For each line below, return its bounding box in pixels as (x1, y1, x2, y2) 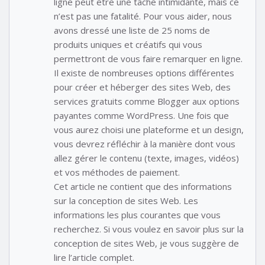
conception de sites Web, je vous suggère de (54, 237, 239, 250)
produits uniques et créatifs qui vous (54, 38, 202, 51)
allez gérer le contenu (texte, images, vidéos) (54, 152, 239, 164)
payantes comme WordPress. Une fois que (54, 109, 229, 122)
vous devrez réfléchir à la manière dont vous (54, 138, 235, 150)
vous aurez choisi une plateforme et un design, (54, 124, 244, 136)
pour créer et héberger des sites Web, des (54, 81, 231, 93)
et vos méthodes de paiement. (54, 166, 180, 179)
